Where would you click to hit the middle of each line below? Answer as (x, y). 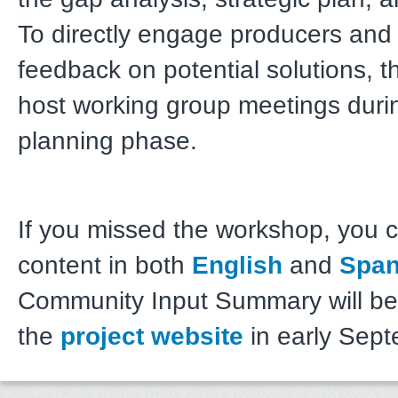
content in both (105, 265)
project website (152, 336)
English (237, 265)
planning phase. (111, 140)
